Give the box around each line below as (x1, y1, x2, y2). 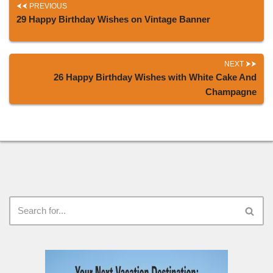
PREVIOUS (29, 2, 67, 11)
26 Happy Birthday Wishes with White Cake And (54, 72, 257, 83)
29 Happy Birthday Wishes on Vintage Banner (16, 14, 210, 25)
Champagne (205, 87, 257, 97)
